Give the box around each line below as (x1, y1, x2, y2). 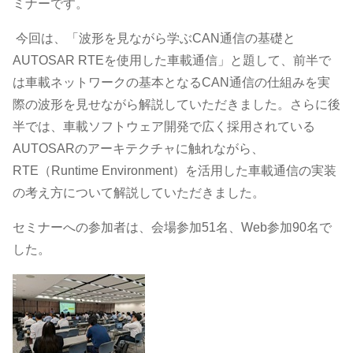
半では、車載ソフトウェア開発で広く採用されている (13, 120, 315, 133)
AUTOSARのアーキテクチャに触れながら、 (13, 142, 264, 155)
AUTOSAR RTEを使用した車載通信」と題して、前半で (13, 54, 331, 67)
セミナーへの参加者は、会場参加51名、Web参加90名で (13, 221, 332, 234)
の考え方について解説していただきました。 (13, 186, 265, 199)
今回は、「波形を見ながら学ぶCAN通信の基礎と (13, 32, 295, 45)
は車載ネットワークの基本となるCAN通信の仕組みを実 (13, 76, 330, 89)
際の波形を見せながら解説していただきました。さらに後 (13, 98, 340, 111)
